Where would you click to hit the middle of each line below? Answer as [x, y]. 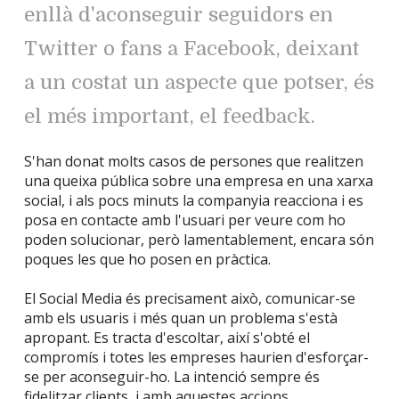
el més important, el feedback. [170, 117]
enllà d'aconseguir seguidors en [179, 15]
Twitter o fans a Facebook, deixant [192, 49]
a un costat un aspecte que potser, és [199, 83]
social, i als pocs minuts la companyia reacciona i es [194, 201]
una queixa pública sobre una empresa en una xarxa [199, 181]
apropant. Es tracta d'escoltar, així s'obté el [167, 338]
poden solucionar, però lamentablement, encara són [199, 240]
